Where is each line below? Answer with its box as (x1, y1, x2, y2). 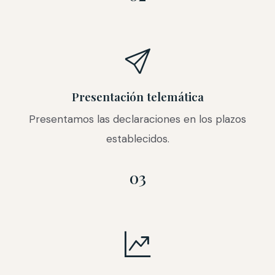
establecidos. (106, 131, 169, 145)
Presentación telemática (71, 88, 204, 104)
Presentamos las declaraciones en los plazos (29, 112, 246, 126)
